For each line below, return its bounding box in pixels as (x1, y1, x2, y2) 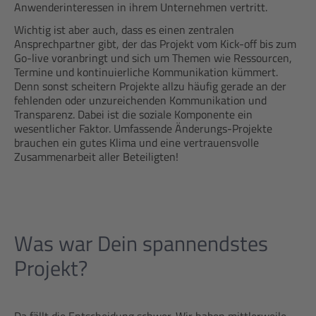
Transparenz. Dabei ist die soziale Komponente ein (14, 106, 253, 123)
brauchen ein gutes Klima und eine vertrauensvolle (14, 134, 259, 151)
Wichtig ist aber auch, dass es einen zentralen (14, 21, 234, 38)
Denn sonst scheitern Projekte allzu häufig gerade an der (14, 78, 286, 95)
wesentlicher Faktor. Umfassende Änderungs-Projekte (14, 120, 272, 137)
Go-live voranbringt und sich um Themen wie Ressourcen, (14, 49, 292, 66)
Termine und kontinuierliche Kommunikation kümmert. (14, 63, 278, 80)
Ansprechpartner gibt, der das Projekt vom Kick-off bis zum (14, 35, 296, 52)
